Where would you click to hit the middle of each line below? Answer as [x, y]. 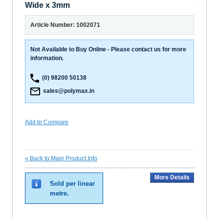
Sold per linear [72, 183]
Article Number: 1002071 [65, 25]
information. [47, 58]
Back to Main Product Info [64, 158]
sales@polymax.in [67, 91]
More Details [172, 177]
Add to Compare [47, 122]
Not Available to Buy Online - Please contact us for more [108, 49]
